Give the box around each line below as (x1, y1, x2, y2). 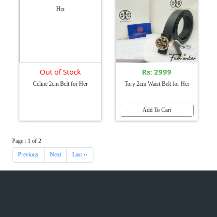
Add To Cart (142, 106, 171, 113)
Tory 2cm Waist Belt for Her (124, 80, 189, 87)
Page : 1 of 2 (12, 137, 41, 144)
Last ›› (72, 151, 88, 158)
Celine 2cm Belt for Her (33, 80, 88, 87)
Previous (18, 151, 39, 158)
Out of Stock (40, 66, 81, 77)
